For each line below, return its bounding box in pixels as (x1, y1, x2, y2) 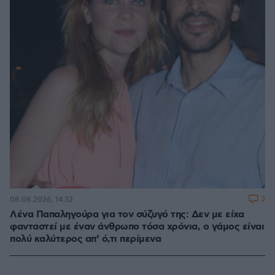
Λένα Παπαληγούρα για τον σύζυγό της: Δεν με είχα (10, 208, 244, 222)
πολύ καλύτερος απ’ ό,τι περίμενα (10, 233, 161, 246)
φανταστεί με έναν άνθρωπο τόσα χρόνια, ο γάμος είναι (10, 220, 264, 234)
